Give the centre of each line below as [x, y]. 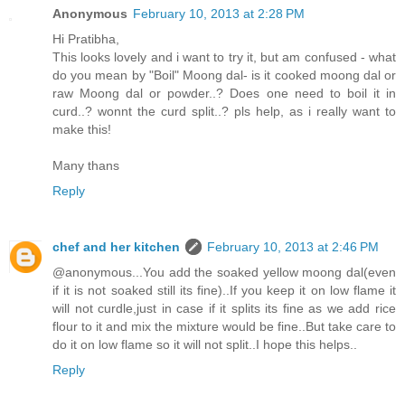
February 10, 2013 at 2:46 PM [293, 247]
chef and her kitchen [116, 247]
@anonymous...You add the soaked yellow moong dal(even [224, 273]
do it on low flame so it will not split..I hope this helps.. [205, 345]
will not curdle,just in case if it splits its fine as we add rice [224, 309]
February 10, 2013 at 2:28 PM [219, 14]
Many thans [86, 166]
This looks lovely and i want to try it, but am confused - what [224, 57]
